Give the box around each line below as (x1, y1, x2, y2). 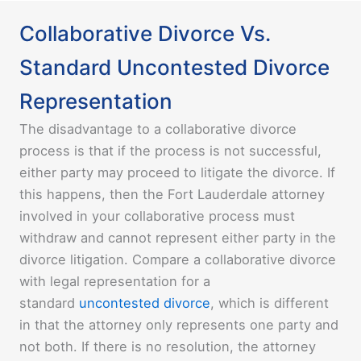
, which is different (210, 295, 329, 312)
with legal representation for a (19, 273, 210, 290)
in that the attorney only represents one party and (19, 317, 338, 334)
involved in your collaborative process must (19, 208, 295, 225)
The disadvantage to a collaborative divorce (19, 121, 297, 138)
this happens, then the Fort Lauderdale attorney (19, 186, 325, 203)
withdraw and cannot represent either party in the (19, 230, 336, 247)
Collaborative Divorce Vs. (19, 21, 271, 47)
